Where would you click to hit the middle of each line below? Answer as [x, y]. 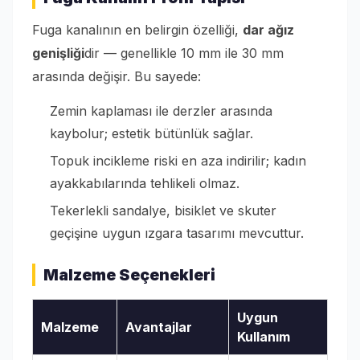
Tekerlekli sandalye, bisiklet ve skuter [163, 211]
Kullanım [264, 337]
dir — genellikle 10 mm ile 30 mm [184, 53]
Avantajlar [159, 327]
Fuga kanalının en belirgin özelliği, [137, 30]
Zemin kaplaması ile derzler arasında [161, 111]
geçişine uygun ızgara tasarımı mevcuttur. [177, 233]
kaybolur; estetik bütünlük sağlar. [151, 134]
